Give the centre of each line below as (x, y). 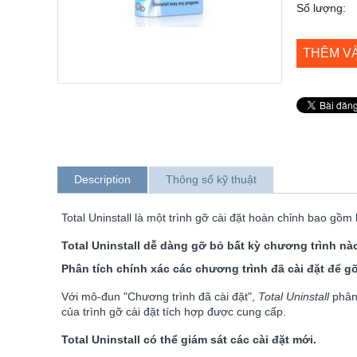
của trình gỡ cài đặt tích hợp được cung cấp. (174, 312)
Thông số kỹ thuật (211, 179)
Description (102, 179)
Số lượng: (321, 8)
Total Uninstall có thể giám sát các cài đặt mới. (189, 339)
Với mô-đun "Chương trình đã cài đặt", (160, 296)
